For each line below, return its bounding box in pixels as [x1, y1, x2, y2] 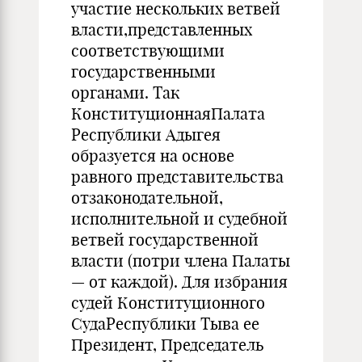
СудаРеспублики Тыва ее [71, 314, 259, 334]
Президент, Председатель [71, 335, 263, 355]
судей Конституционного [71, 293, 265, 313]
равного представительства [71, 166, 284, 187]
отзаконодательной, [71, 187, 223, 208]
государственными [71, 61, 216, 82]
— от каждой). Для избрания [71, 271, 288, 292]
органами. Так [71, 82, 179, 103]
